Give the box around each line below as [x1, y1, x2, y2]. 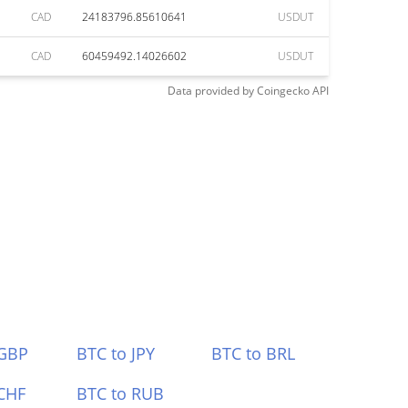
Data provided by [168, 83, 254, 98]
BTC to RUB [76, 382, 164, 404]
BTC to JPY [76, 342, 155, 364]
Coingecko [257, 83, 310, 98]
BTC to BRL [211, 342, 296, 364]
